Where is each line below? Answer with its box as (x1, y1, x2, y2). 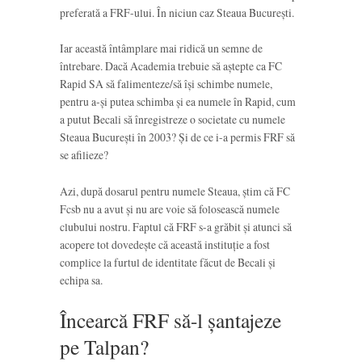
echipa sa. (60, 271, 103, 288)
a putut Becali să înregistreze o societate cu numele (60, 112, 285, 128)
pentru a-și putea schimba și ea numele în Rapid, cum (60, 94, 296, 110)
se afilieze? (60, 147, 108, 163)
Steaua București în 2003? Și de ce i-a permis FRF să (60, 129, 295, 145)
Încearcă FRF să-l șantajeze (60, 305, 281, 334)
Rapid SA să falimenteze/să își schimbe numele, (60, 76, 272, 92)
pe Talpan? (60, 332, 149, 360)
